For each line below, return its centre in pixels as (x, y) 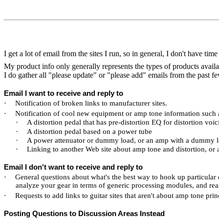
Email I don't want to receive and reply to (73, 167)
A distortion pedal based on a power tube (89, 131)
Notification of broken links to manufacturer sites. (91, 103)
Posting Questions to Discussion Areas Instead (84, 214)
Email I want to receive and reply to (64, 93)
